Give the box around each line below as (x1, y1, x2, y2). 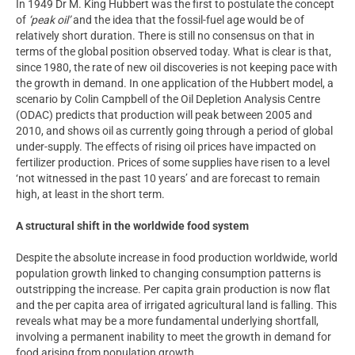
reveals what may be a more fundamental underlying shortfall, (16, 314, 319, 327)
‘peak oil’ (29, 13, 71, 26)
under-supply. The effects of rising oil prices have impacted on (16, 139, 316, 153)
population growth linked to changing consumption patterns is (16, 266, 321, 280)
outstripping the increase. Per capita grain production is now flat (16, 282, 330, 296)
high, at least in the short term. (16, 187, 165, 200)
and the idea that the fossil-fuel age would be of (71, 13, 304, 26)
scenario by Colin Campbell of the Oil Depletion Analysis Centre (16, 92, 320, 105)
